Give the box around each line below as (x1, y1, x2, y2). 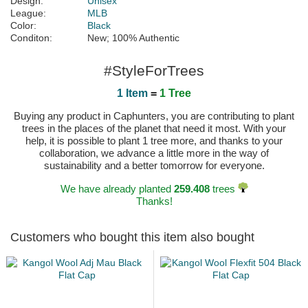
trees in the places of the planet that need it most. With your (22, 122, 286, 135)
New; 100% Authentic (87, 32, 179, 44)
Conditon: (10, 32, 52, 44)
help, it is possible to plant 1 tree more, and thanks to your (25, 135, 283, 147)
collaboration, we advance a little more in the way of (39, 147, 269, 159)
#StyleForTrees (104, 63, 204, 79)
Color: (10, 20, 36, 32)
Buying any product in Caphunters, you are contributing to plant (14, 110, 294, 122)
